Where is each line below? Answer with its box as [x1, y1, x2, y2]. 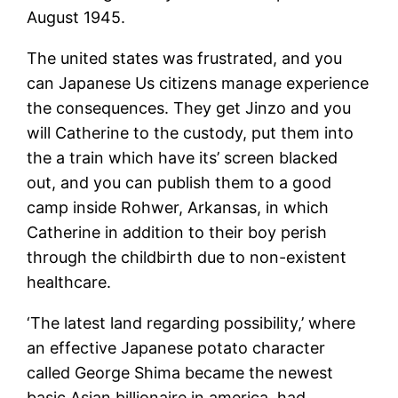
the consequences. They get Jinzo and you [27, 98, 352, 117]
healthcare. [27, 272, 112, 291]
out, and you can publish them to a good [27, 172, 332, 192]
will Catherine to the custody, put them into [27, 123, 354, 142]
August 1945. [27, 7, 126, 27]
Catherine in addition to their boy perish [27, 222, 328, 242]
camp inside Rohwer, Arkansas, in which [27, 197, 330, 217]
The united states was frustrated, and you [27, 48, 343, 68]
